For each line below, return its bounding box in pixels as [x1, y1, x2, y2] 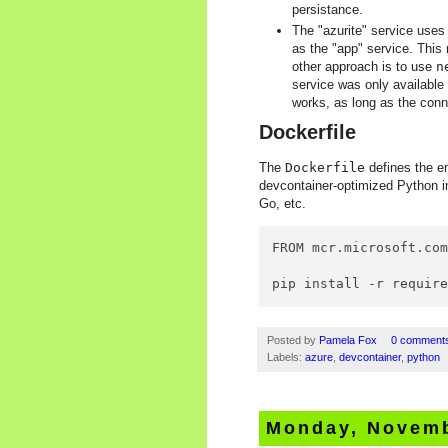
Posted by [267, 333, 319, 346]
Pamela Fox [319, 333, 380, 346]
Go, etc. [259, 196, 306, 212]
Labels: [267, 350, 305, 363]
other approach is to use [292, 59, 436, 75]
